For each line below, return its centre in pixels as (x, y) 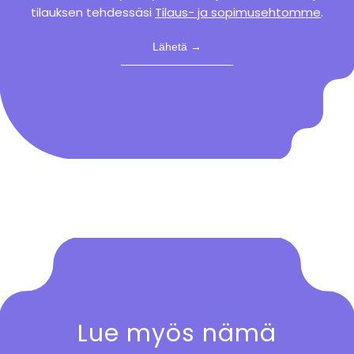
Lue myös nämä (177, 334)
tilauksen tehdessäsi (92, 13)
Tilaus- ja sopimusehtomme (237, 13)
